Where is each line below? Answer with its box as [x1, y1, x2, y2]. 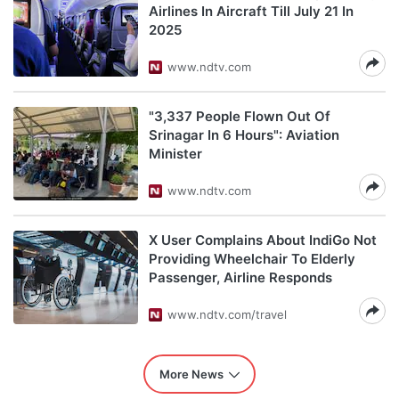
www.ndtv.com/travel [167, 307, 287, 322]
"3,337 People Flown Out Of [149, 108, 330, 125]
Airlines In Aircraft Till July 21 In [149, 3, 354, 20]
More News [159, 367, 224, 381]
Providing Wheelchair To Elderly [149, 250, 355, 267]
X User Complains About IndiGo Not [149, 232, 377, 248]
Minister [149, 145, 202, 162]
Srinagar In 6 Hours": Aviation [149, 126, 339, 143]
